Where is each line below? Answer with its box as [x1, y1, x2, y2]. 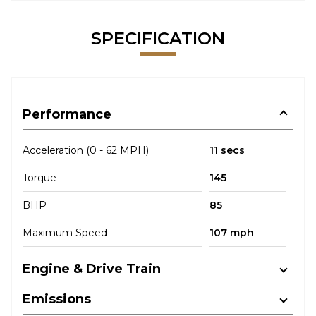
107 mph [209, 226, 254, 239]
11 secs [209, 144, 245, 157]
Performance [23, 107, 111, 122]
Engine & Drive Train [23, 261, 161, 276]
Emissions [23, 291, 91, 307]
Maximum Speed [23, 226, 107, 239]
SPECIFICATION [91, 28, 225, 49]
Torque [23, 171, 56, 184]
